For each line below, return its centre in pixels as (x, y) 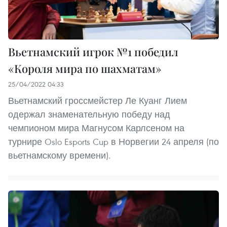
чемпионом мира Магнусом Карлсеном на (96, 128)
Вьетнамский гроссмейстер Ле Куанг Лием (98, 100)
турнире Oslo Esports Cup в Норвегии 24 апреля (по (113, 141)
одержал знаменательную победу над (89, 114)
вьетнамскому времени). (59, 155)
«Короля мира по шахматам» (85, 68)
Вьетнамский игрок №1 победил (93, 51)
